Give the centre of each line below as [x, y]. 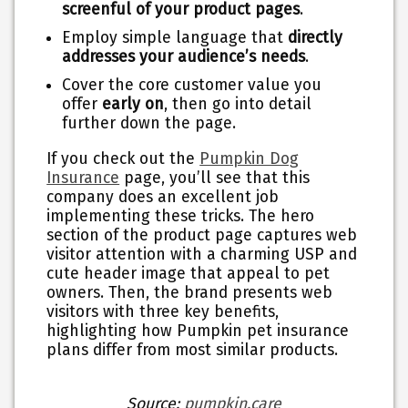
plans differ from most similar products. [193, 350]
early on [133, 105]
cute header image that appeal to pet [189, 273]
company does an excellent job [163, 197]
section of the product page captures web [202, 235]
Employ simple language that [175, 38]
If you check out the [123, 158]
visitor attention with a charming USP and [202, 254]
